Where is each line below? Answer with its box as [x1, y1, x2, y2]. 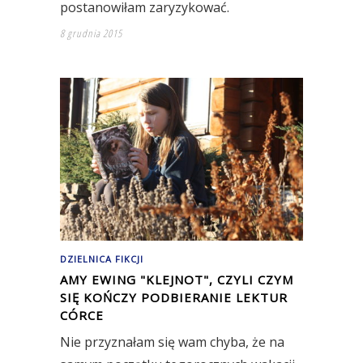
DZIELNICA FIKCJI [60, 252, 143, 265]
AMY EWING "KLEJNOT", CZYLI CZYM [60, 271, 293, 288]
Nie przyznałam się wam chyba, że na [60, 332, 284, 351]
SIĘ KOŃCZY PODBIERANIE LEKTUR [60, 288, 288, 305]
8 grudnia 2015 [60, 26, 122, 41]
